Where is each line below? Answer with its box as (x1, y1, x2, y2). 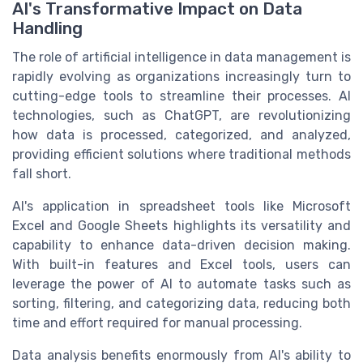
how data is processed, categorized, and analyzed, (12, 126, 351, 143)
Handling (12, 18, 83, 38)
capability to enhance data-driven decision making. (12, 237, 351, 253)
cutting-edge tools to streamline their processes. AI (12, 88, 351, 104)
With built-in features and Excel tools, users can (12, 256, 351, 272)
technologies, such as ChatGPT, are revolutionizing (12, 107, 351, 123)
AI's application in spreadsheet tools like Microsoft (12, 198, 351, 214)
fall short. (12, 165, 71, 181)
